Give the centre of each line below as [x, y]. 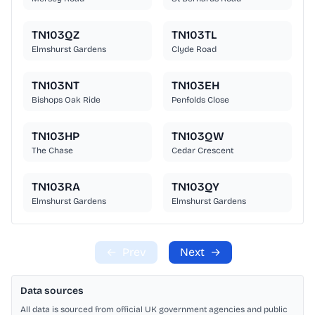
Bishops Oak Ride [66, 100]
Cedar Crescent [202, 151]
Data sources [52, 291]
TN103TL [194, 35]
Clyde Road [194, 50]
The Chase [52, 151]
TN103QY [195, 187]
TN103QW [198, 136]
